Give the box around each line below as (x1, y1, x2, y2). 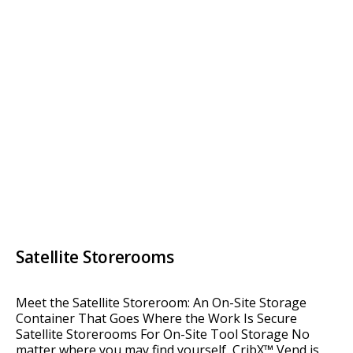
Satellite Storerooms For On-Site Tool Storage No (16, 325, 310, 344)
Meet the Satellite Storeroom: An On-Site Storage (16, 294, 307, 312)
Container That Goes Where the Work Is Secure (16, 310, 297, 328)
